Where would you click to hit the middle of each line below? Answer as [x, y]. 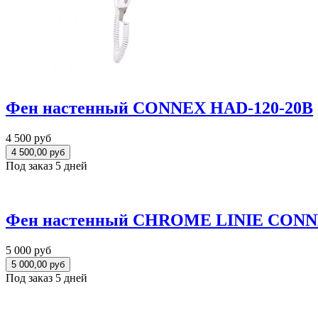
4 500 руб [28, 138]
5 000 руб [28, 251]
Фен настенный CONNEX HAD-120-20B [159, 108]
